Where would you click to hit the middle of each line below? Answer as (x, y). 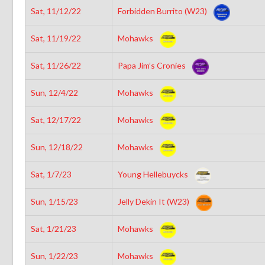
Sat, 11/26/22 (56, 65)
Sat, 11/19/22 (56, 38)
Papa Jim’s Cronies (152, 65)
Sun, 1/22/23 (54, 256)
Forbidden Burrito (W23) (163, 11)
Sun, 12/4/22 (54, 92)
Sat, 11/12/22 (56, 11)
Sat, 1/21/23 (53, 228)
